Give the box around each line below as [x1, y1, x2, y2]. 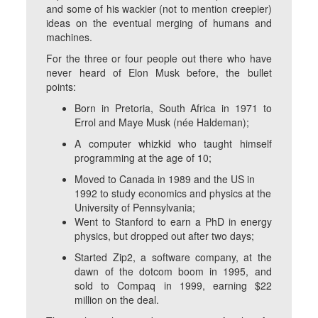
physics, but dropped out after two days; [75, 229, 255, 243]
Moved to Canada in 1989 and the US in [75, 172, 256, 187]
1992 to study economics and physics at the [75, 186, 272, 201]
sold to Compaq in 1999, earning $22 [75, 278, 272, 293]
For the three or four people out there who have [46, 51, 272, 66]
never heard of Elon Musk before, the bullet [46, 65, 272, 80]
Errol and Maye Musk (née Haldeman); [75, 115, 250, 130]
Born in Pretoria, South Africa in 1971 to [75, 101, 272, 116]
